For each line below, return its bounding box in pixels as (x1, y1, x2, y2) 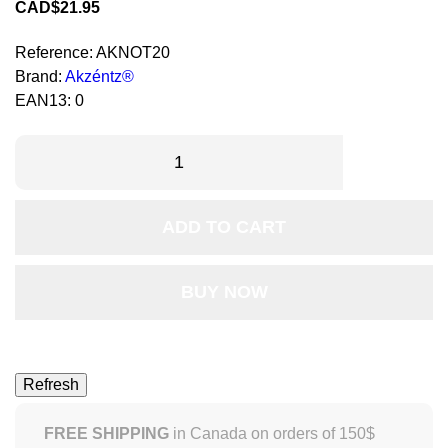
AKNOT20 (96, 44, 170, 61)
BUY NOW (180, 282, 268, 302)
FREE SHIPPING (44, 425, 169, 442)
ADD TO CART (162, 217, 286, 237)
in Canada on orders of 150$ (169, 425, 375, 442)
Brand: (15, 68, 62, 85)
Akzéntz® (65, 68, 134, 85)
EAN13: (15, 92, 71, 109)
